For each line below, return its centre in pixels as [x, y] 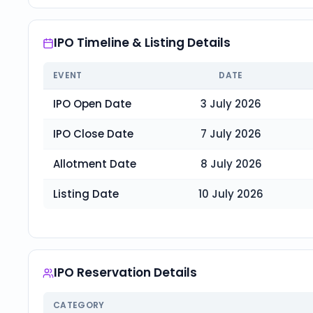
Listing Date [86, 194]
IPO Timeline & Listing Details [142, 43]
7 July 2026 [231, 134]
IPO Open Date [92, 104]
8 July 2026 [231, 164]
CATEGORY [79, 305]
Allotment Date [95, 164]
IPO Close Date [93, 134]
